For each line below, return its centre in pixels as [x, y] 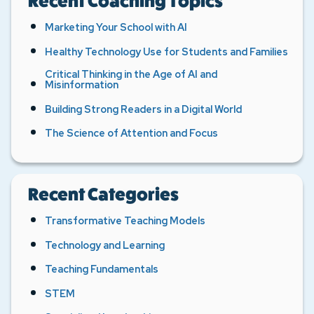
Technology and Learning [105, 245]
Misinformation [82, 85]
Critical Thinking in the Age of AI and [131, 74]
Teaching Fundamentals [102, 269]
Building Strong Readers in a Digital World [143, 109]
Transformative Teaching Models [125, 221]
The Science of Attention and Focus [131, 133]
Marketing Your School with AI [116, 27]
